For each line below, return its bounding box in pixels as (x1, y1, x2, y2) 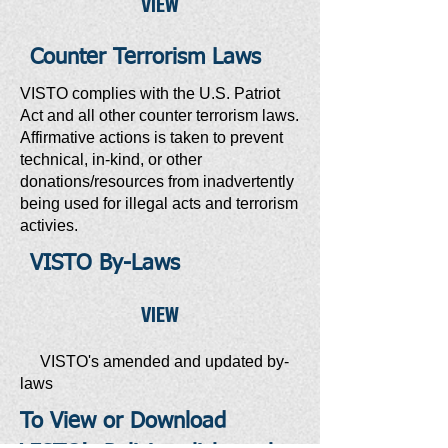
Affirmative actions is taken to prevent (20, 129, 283, 146)
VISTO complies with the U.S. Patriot (20, 85, 280, 102)
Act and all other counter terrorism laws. (20, 107, 299, 124)
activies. (20, 217, 78, 234)
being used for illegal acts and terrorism (20, 195, 298, 212)
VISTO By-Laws (30, 253, 180, 275)
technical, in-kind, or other (20, 151, 202, 168)
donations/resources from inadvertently (20, 173, 294, 190)
